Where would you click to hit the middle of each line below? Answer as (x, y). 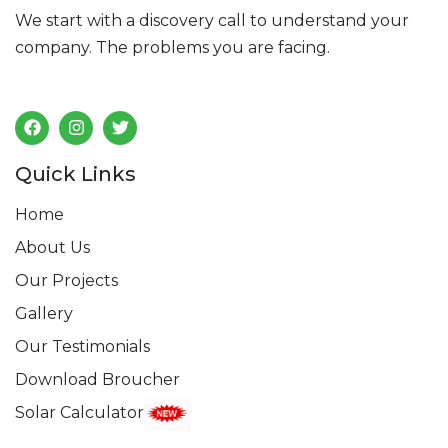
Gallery (44, 313)
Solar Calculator (79, 412)
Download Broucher (97, 379)
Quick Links (75, 173)
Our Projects (66, 280)
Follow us (53, 89)
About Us (52, 247)
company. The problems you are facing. (172, 47)
